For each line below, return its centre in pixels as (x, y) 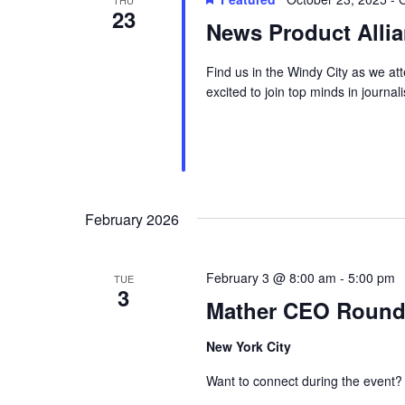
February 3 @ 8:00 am (271, 278)
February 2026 (132, 220)
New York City (248, 347)
